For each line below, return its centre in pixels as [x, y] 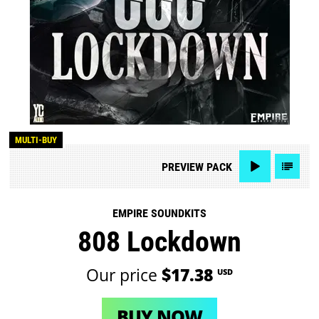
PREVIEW [182, 167]
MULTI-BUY [36, 140]
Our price [124, 275]
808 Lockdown [159, 242]
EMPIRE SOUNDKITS [159, 214]
